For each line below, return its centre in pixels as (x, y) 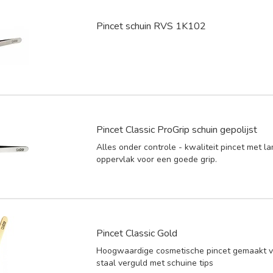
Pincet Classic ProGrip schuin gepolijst (177, 129)
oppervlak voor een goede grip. (157, 159)
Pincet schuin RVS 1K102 (151, 26)
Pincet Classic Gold (137, 233)
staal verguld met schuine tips (155, 263)
